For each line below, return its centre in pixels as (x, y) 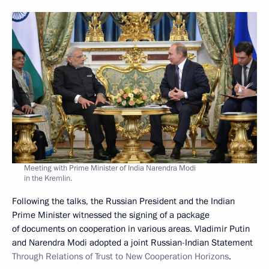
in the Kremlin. (48, 178)
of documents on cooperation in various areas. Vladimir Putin (131, 228)
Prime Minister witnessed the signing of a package (111, 215)
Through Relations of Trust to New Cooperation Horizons (120, 256)
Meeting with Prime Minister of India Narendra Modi (110, 168)
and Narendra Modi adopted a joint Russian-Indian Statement (132, 242)
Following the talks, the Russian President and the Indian (123, 201)
